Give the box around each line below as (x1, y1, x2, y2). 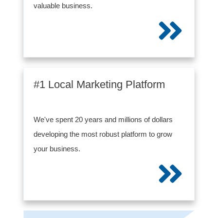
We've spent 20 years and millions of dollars (34, 115, 173, 124)
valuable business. (34, 1, 94, 10)
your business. (34, 145, 80, 153)
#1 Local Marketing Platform (34, 78, 165, 91)
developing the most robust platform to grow (34, 130, 172, 138)
